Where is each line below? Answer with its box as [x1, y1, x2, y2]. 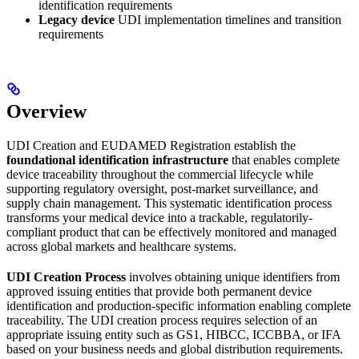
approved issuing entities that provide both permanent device [6, 284, 312, 298]
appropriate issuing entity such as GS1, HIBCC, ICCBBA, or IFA [6, 327, 341, 341]
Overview [6, 100, 87, 122]
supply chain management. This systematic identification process [6, 196, 332, 210]
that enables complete [228, 152, 340, 167]
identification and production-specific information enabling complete [6, 298, 351, 313]
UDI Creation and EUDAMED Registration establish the [6, 138, 296, 152]
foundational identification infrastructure [6, 152, 228, 167]
